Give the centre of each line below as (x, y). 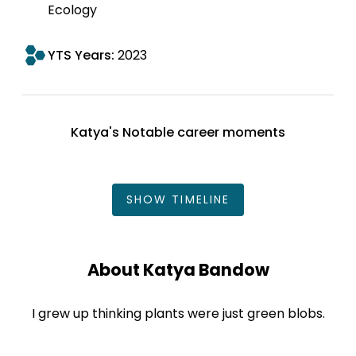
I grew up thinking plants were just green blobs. (178, 313)
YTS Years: (83, 55)
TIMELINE (199, 199)
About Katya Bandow (178, 269)
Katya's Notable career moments (178, 132)
